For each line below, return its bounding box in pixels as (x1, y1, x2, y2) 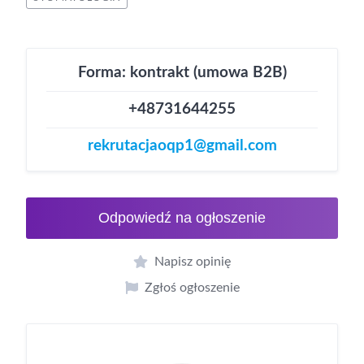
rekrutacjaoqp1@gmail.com (87, 138, 277, 154)
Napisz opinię (154, 255, 231, 268)
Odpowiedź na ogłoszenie (98, 210, 266, 226)
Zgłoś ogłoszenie (144, 281, 240, 294)
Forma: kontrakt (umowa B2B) (77, 65, 287, 80)
